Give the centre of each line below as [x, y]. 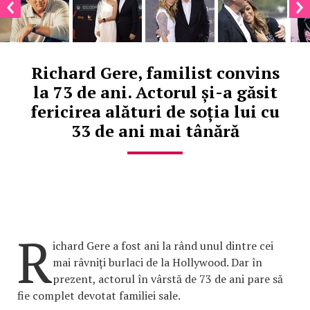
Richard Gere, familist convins [155, 72]
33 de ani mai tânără [155, 130]
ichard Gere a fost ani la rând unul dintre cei [163, 245]
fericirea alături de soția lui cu [155, 111]
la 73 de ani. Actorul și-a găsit [155, 92]
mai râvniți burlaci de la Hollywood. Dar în [157, 262]
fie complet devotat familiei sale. [99, 295]
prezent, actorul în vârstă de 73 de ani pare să [168, 279]
